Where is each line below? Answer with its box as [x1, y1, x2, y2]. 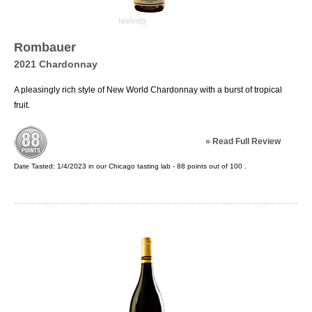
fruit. [14, 100, 30, 110]
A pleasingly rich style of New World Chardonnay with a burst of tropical [14, 85, 282, 95]
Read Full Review [212, 136, 281, 146]
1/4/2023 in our [57, 162, 109, 170]
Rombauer [14, 40, 76, 54]
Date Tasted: [14, 162, 57, 170]
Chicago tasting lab [109, 162, 171, 170]
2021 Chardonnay [14, 58, 97, 70]
